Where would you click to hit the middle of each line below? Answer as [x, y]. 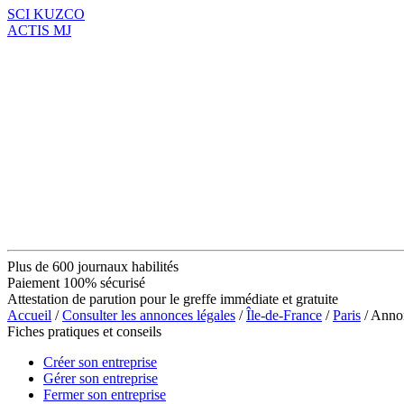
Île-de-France [284, 315]
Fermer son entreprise [105, 394]
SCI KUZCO [46, 14]
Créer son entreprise [100, 362]
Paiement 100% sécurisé [76, 282]
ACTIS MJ [39, 30]
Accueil [29, 315]
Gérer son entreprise [101, 378]
